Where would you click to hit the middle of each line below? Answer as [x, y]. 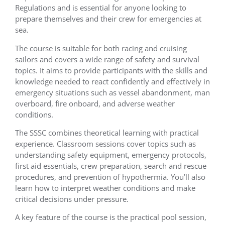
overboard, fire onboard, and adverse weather [95, 103]
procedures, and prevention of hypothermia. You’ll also [110, 177]
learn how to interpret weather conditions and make [105, 188]
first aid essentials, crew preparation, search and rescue [111, 165]
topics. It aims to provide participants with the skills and [111, 70]
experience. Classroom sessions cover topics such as [105, 143]
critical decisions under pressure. [72, 199]
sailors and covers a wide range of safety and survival [107, 59]
